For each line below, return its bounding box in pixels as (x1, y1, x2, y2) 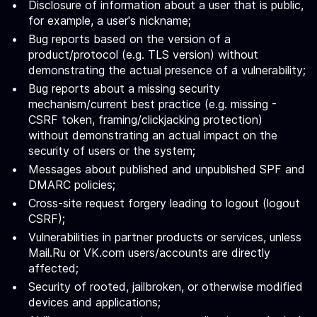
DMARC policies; (28, 178, 115, 192)
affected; (28, 261, 79, 275)
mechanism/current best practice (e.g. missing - (28, 97, 277, 111)
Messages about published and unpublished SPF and (28, 162, 305, 176)
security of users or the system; (28, 144, 195, 158)
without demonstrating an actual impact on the (28, 128, 277, 142)
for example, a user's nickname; (28, 13, 191, 28)
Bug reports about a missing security (28, 81, 220, 96)
